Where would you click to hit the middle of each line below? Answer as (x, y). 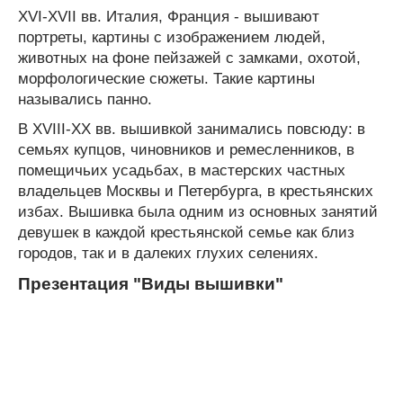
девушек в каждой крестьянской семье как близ (186, 232)
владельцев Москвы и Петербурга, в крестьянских (196, 191)
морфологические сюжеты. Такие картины (166, 78)
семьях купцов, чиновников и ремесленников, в (186, 149)
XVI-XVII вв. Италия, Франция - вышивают (169, 16)
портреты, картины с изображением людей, (172, 37)
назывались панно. (85, 99)
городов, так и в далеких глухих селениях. (168, 253)
